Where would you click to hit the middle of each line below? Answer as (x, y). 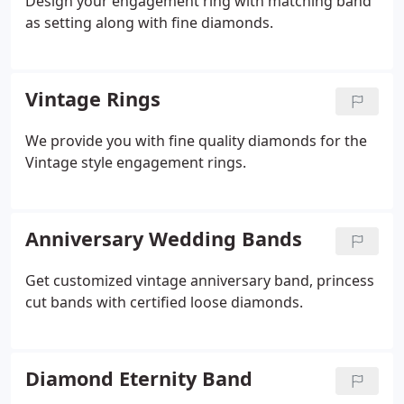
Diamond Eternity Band (139, 378)
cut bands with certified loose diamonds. (164, 302)
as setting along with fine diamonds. (149, 23)
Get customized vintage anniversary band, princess (200, 280)
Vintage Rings (93, 99)
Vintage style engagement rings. (136, 162)
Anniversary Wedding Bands (164, 239)
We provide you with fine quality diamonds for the (196, 141)
